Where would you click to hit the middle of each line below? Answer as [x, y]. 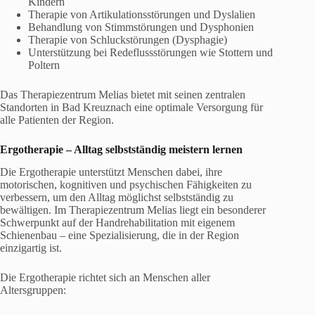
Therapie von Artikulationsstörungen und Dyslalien [142, 14]
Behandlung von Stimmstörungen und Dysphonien [141, 27]
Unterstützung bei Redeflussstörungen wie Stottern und [150, 52]
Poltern [44, 65]
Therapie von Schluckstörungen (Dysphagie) [128, 39]
